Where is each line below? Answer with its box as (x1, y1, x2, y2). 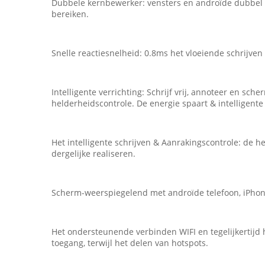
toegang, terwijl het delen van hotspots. (51, 237, 208, 248)
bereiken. (51, 8, 89, 20)
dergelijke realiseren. (51, 148, 135, 159)
